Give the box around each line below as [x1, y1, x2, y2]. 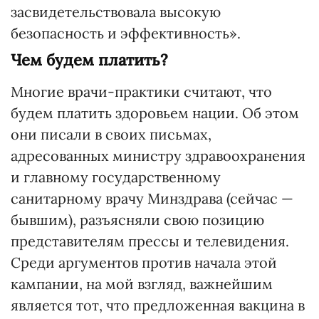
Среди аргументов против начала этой [11, 253, 277, 271]
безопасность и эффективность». [11, 24, 241, 42]
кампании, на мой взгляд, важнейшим [11, 275, 273, 293]
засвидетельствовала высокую [11, 3, 221, 21]
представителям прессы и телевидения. [11, 232, 289, 250]
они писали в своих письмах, [11, 125, 211, 143]
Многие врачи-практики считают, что [11, 83, 272, 100]
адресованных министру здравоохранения [11, 147, 305, 164]
